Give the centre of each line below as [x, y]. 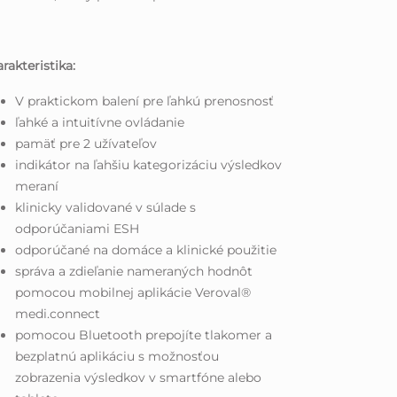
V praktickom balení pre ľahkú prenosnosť [145, 101]
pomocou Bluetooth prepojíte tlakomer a [144, 335]
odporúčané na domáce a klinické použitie [146, 249]
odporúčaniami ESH [78, 228]
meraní [37, 186]
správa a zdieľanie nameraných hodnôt [134, 271]
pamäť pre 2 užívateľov [86, 143]
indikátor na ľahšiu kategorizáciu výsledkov [149, 164]
